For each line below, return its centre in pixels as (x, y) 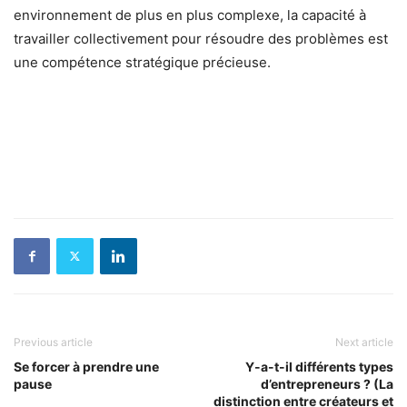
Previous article (53, 342)
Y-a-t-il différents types (319, 366)
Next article (364, 342)
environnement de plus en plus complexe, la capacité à (190, 15)
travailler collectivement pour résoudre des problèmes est (201, 38)
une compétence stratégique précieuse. (142, 62)
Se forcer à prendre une (86, 366)
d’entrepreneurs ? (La (327, 383)
